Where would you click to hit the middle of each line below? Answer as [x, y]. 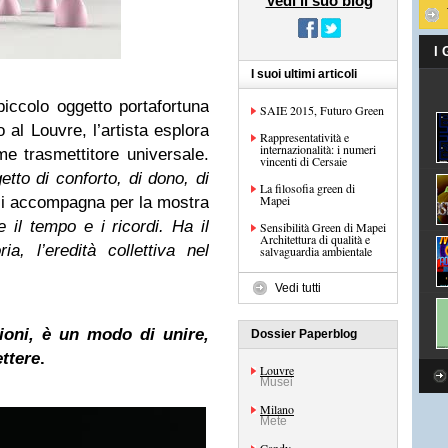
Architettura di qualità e [315, 239]
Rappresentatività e [304, 137]
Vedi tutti [298, 288]
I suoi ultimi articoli [304, 74]
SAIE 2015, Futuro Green [322, 110]
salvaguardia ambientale [316, 251]
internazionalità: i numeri [318, 149]
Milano [277, 409]
